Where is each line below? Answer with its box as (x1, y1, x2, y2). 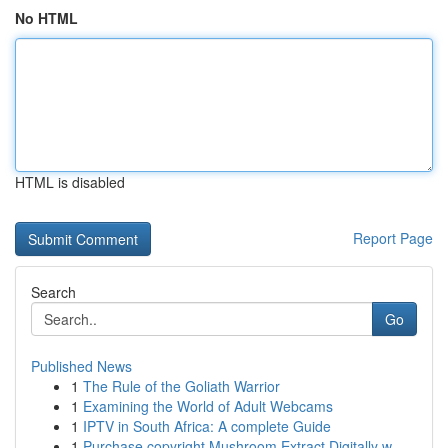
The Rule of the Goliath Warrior (83, 376, 280, 396)
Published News (31, 356, 132, 376)
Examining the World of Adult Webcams (83, 396, 333, 416)
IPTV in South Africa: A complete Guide (83, 416, 331, 436)
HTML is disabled (15, 172, 125, 192)
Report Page (353, 228, 433, 248)
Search (31, 282, 76, 302)
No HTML (15, 8, 78, 28)
